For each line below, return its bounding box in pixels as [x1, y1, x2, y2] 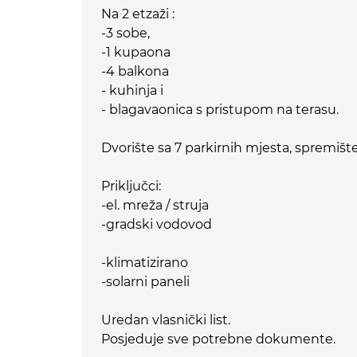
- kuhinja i [101, 83, 163, 99]
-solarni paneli [101, 274, 190, 290]
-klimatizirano [101, 255, 188, 271]
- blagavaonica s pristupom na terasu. [101, 102, 339, 118]
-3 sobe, [101, 25, 150, 41]
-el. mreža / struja [101, 198, 209, 214]
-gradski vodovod [101, 217, 212, 233]
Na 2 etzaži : [101, 6, 175, 22]
